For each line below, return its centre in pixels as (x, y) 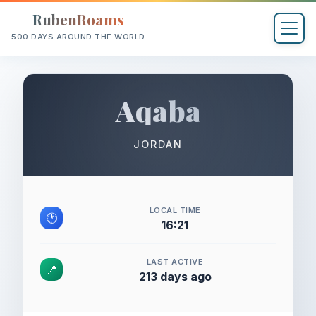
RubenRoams (78, 19)
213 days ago (175, 276)
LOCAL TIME (175, 210)
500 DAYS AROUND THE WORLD (78, 37)
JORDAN (158, 144)
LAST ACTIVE (175, 262)
